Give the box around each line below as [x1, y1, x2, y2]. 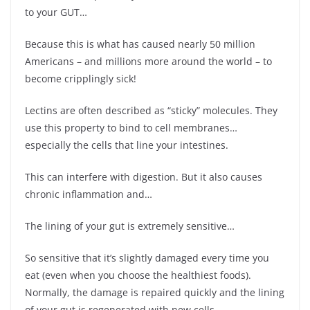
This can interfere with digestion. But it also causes [25, 170, 262, 183]
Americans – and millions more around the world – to [25, 54, 272, 68]
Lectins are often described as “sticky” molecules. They [25, 103, 277, 117]
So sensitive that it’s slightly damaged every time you [25, 250, 269, 264]
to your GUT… [25, 5, 87, 19]
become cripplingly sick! [25, 71, 136, 85]
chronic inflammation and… [25, 187, 152, 201]
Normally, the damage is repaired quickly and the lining [25, 285, 284, 299]
